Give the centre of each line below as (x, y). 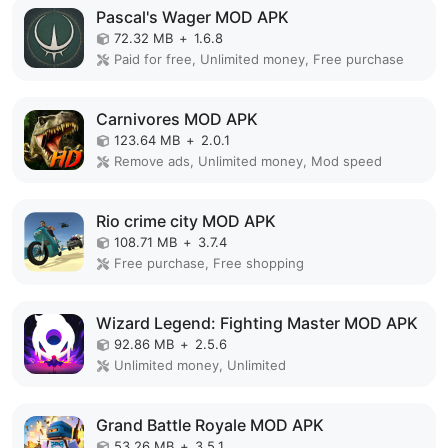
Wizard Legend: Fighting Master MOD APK (257, 323)
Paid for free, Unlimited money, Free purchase (259, 59)
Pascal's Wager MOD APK (192, 17)
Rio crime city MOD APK (186, 221)
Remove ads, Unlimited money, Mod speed (248, 161)
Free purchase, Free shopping (209, 263)
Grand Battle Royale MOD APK (210, 425)
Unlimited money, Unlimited (200, 365)
